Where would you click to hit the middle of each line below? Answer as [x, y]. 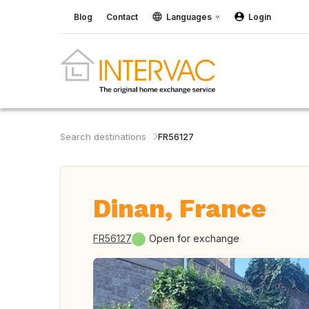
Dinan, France [180, 209]
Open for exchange [194, 238]
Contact [122, 17]
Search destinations [103, 137]
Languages [189, 17]
